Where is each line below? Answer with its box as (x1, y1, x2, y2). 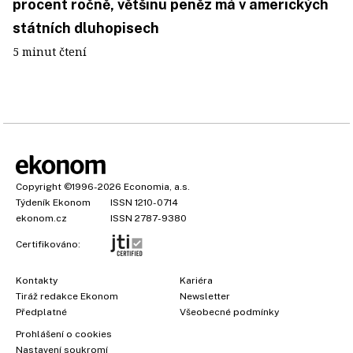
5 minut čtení (13, 43, 87, 59)
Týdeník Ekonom (16, 196, 91, 208)
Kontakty (16, 274, 58, 286)
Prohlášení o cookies (16, 328, 112, 340)
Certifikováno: (16, 239, 80, 251)
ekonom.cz (16, 212, 67, 224)
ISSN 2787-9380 (110, 212, 187, 224)
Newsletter (180, 290, 230, 302)
